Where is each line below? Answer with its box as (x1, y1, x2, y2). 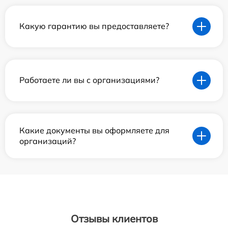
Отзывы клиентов (70, 212, 158, 225)
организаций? (19, 135, 76, 146)
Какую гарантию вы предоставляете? (19, 21, 169, 32)
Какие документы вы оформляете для (19, 125, 169, 135)
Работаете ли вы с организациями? (19, 75, 159, 85)
